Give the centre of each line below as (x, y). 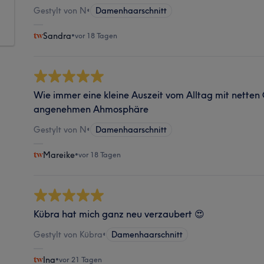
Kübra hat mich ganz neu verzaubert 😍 (119, 214)
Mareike (59, 155)
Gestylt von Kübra (68, 234)
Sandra (57, 36)
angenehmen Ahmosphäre (91, 109)
